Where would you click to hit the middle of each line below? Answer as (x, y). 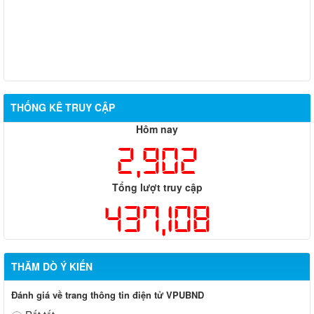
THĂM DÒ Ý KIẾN (52, 267)
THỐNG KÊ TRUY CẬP (63, 108)
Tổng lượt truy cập (157, 187)
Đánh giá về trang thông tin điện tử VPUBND (108, 295)
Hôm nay (157, 129)
